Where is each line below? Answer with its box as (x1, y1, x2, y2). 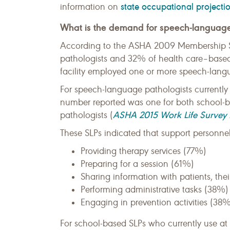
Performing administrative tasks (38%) (81, 184, 228, 195)
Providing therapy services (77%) (81, 145, 206, 157)
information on (60, 1, 121, 12)
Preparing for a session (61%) (81, 158, 194, 169)
